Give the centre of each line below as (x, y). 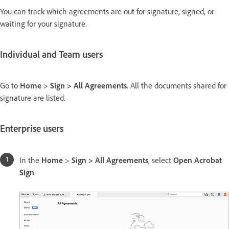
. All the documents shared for (177, 86)
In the (30, 160)
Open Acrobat (198, 160)
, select (161, 160)
